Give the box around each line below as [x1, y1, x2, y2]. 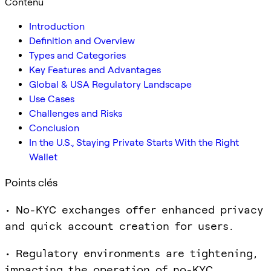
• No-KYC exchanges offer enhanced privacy [5, 203, 263, 216]
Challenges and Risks [29, 107, 122, 119]
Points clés [5, 175, 57, 189]
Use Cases [29, 93, 74, 105]
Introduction [29, 20, 85, 32]
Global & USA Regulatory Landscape [29, 78, 192, 90]
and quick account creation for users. [5, 219, 233, 232]
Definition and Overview [29, 34, 135, 47]
